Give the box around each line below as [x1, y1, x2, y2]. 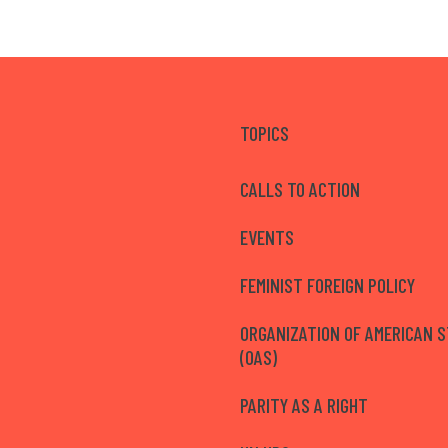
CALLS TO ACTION [240, 176, 360, 201]
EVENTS [240, 224, 294, 249]
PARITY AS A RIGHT [240, 392, 368, 417]
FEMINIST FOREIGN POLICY [240, 272, 415, 297]
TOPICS [240, 120, 289, 145]
